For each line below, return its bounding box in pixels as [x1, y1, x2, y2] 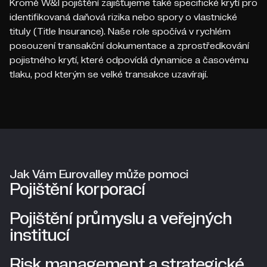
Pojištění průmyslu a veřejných [10, 207, 232, 230]
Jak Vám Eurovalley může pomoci [10, 166, 188, 182]
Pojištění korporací [10, 178, 145, 201]
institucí [10, 223, 70, 247]
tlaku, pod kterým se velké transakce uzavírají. [10, 67, 208, 80]
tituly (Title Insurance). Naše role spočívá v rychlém [10, 24, 231, 38]
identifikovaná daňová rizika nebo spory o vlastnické [10, 10, 237, 23]
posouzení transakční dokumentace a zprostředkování [10, 39, 249, 52]
